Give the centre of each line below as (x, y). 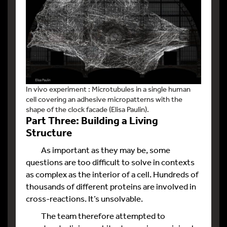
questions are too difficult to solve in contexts (110, 162)
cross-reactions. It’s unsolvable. (84, 198)
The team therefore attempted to (96, 215)
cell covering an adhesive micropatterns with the (104, 99)
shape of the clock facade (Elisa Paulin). (87, 109)
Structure (49, 132)
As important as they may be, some (98, 149)
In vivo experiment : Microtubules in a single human (108, 89)
